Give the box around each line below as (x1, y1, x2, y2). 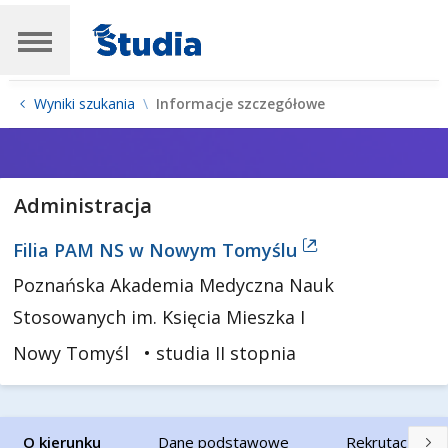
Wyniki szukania (34, 94, 135, 113)
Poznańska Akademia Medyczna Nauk (13, 273, 335, 297)
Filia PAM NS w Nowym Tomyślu (13, 238, 303, 262)
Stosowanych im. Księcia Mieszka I (13, 305, 306, 329)
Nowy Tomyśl (13, 341, 130, 365)
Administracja (13, 192, 152, 219)
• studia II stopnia (144, 341, 297, 365)
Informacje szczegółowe (156, 94, 325, 113)
